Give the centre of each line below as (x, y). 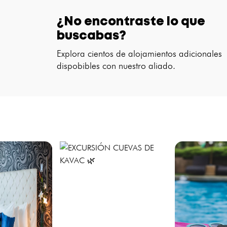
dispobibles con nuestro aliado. (116, 66)
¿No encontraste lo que (131, 22)
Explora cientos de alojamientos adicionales (140, 54)
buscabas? (92, 36)
